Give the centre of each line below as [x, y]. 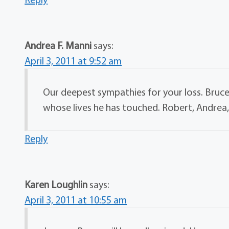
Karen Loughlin [56, 185]
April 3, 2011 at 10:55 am [76, 200]
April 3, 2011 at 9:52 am [73, 61]
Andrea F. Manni [58, 45]
